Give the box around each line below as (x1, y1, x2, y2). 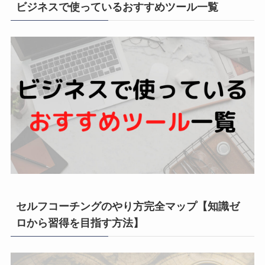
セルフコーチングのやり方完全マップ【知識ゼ (15, 201, 240, 213)
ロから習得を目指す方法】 (15, 217, 144, 230)
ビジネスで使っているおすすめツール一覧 (15, 1, 218, 14)
